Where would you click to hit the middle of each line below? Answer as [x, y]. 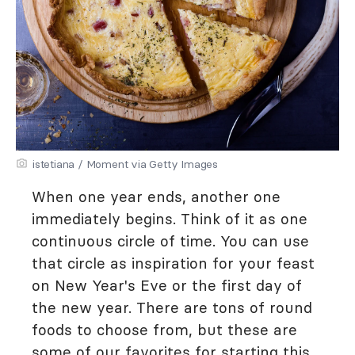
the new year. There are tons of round [172, 307]
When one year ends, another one [156, 197]
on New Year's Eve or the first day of [167, 285]
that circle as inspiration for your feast [173, 263]
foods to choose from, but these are [164, 330]
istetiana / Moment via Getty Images [125, 164]
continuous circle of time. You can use [170, 241]
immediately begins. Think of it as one [170, 219]
